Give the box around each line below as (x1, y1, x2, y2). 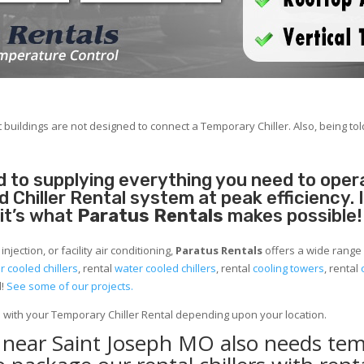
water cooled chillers (115, 261, 217, 276)
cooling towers (253, 261, 325, 276)
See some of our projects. (6, 279, 134, 294)
